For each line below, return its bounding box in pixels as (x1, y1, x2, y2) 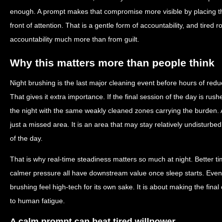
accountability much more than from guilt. (10, 35, 139, 43)
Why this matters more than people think (10, 57, 215, 68)
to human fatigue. (10, 197, 65, 205)
